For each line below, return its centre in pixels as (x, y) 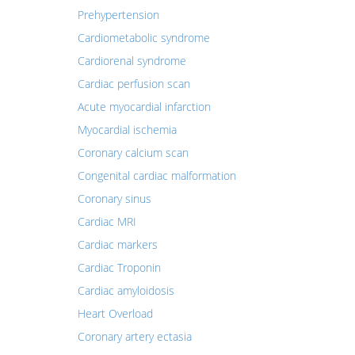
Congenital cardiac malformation (157, 176)
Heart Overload (115, 313)
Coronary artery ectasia (134, 336)
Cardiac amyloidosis (126, 290)
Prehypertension (118, 15)
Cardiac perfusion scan (134, 84)
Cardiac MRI (107, 221)
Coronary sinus (114, 198)
